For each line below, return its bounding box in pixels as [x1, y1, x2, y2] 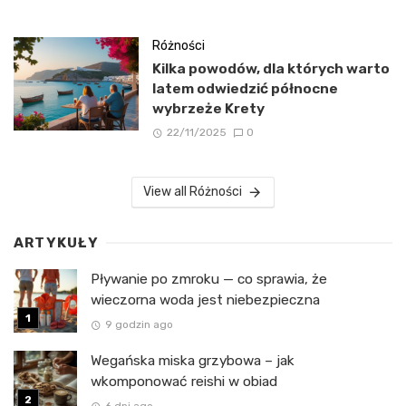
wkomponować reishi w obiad [91, 372, 277, 390]
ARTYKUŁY [14, 234, 99, 251]
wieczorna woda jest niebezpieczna [91, 291, 320, 308]
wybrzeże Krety [151, 99, 265, 117]
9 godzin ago [104, 318, 173, 331]
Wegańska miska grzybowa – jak [91, 352, 295, 369]
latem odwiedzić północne [151, 79, 338, 97]
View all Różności [143, 183, 243, 199]
